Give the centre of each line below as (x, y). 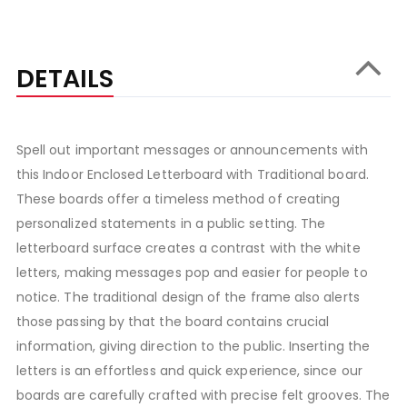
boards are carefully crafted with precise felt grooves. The (203, 395)
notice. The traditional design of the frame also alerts (188, 297)
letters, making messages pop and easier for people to (192, 272)
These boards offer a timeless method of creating (178, 199)
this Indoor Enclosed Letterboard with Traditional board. (192, 174)
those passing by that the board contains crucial (173, 321)
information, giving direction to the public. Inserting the (193, 346)
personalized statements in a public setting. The (171, 223)
